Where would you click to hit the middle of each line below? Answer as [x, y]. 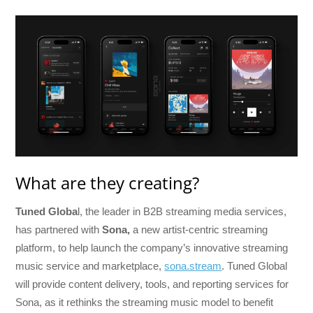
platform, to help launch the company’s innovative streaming [152, 247]
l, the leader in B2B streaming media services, [182, 211]
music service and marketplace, [90, 265]
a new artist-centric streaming [201, 229]
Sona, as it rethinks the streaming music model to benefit [145, 302]
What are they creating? [108, 183]
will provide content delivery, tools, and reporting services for [152, 284]
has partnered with [59, 229]
